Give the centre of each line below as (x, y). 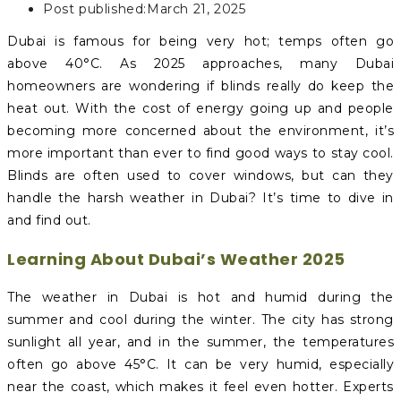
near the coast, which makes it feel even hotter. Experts (200, 386)
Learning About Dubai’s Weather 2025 (176, 259)
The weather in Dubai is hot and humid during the (200, 297)
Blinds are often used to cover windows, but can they (200, 175)
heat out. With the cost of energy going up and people (200, 108)
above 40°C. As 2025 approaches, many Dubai (200, 63)
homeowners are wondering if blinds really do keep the (200, 85)
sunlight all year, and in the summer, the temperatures (200, 341)
